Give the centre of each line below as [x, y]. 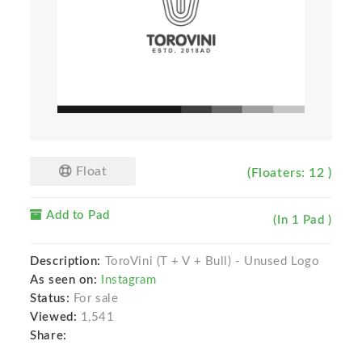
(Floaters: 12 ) [290, 173]
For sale [96, 299]
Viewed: [54, 318]
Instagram [129, 280]
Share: [48, 336]
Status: [52, 299]
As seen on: [64, 280]
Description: [66, 262]
